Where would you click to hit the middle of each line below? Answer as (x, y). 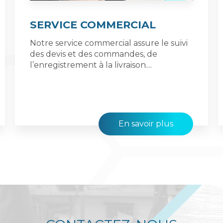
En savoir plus (146, 123)
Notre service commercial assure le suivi (109, 43)
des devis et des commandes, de (93, 54)
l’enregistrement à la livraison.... (91, 65)
